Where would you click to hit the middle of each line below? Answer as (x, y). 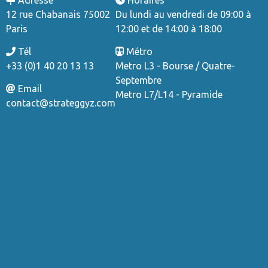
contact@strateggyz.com (61, 103)
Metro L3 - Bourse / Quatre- (175, 66)
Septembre (138, 80)
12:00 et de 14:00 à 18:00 (169, 28)
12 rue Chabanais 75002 (58, 14)
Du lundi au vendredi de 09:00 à (183, 14)
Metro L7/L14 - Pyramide (169, 94)
